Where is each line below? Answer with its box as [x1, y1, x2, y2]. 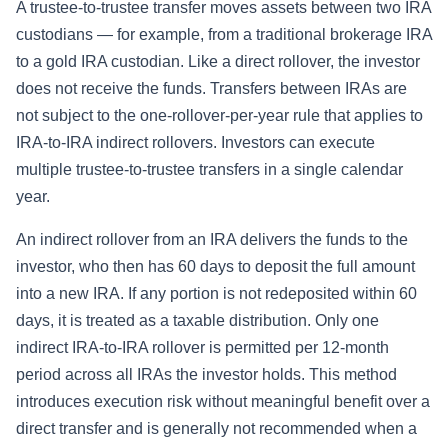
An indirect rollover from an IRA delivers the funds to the [16, 230, 408, 248]
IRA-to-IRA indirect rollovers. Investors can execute [16, 133, 375, 151]
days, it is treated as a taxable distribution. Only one [16, 311, 379, 329]
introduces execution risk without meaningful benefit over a [16, 392, 430, 410]
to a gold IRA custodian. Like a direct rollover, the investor [16, 52, 420, 70]
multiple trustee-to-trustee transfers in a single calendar [16, 160, 403, 178]
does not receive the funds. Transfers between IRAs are [16, 79, 407, 97]
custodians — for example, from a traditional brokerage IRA [16, 25, 432, 43]
